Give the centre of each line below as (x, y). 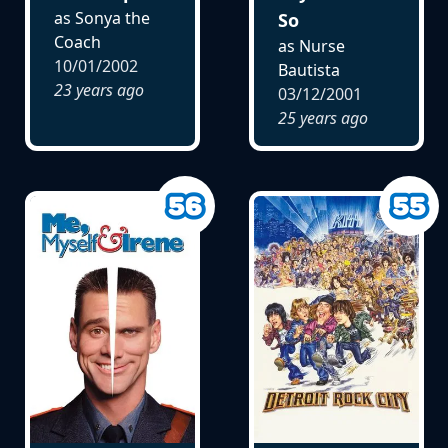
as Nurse (311, 45)
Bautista (308, 69)
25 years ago (322, 117)
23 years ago (98, 90)
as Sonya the (101, 18)
